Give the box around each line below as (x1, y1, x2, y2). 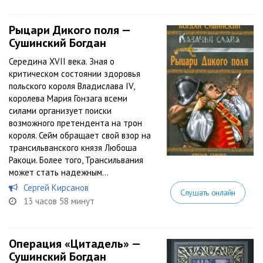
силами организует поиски (9, 105, 112, 116)
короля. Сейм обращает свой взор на (9, 130, 151, 141)
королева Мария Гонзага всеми (9, 93, 127, 104)
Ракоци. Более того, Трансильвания (9, 154, 143, 166)
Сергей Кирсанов (23, 182, 89, 193)
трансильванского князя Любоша (9, 142, 137, 153)
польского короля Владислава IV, (9, 80, 134, 92)
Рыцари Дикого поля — (9, 22, 130, 38)
